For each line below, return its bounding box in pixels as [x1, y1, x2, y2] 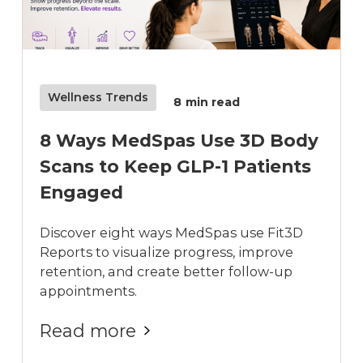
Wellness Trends [48, 90, 149, 105]
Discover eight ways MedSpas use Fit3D [40, 224, 304, 241]
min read [186, 94, 241, 109]
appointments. [40, 282, 138, 299]
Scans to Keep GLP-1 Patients [40, 156, 312, 177]
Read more [40, 320, 137, 342]
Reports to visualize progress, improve [40, 243, 294, 260]
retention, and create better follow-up [40, 263, 293, 280]
